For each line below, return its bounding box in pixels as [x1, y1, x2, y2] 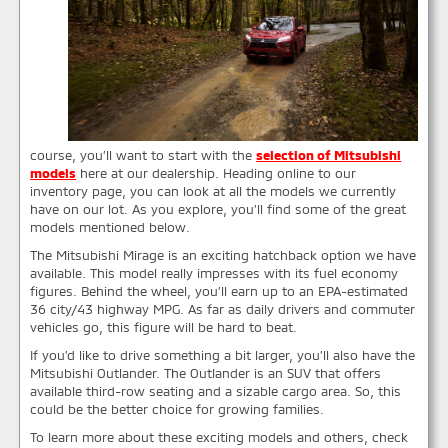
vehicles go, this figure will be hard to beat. [30, 319, 298, 336]
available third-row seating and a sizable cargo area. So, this [30, 383, 402, 400]
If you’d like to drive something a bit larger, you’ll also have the [30, 347, 416, 364]
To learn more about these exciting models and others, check [30, 429, 409, 446]
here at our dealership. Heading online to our [76, 165, 357, 182]
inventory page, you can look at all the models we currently [30, 183, 397, 200]
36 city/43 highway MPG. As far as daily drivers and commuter [30, 301, 416, 318]
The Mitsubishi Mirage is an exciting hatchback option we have [30, 247, 417, 264]
